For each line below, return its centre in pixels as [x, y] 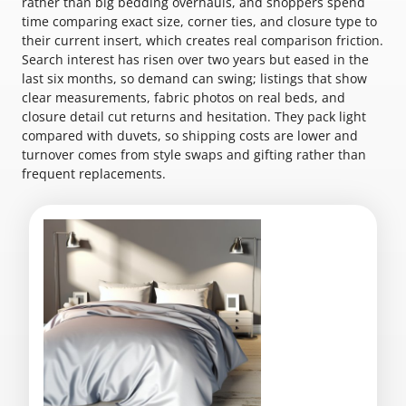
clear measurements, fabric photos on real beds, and [184, 97]
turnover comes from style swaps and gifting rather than [194, 155]
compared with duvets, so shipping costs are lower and [190, 135]
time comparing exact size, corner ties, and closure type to [199, 21]
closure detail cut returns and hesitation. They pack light [194, 116]
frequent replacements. [94, 174]
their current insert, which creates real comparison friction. [203, 40]
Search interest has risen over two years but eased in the [195, 59]
